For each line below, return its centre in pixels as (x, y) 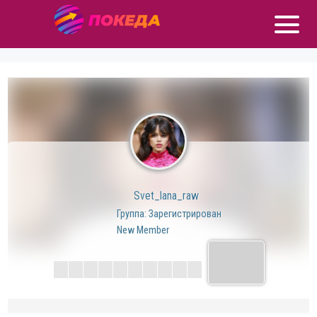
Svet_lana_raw (165, 196)
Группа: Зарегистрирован (169, 214)
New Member (143, 230)
